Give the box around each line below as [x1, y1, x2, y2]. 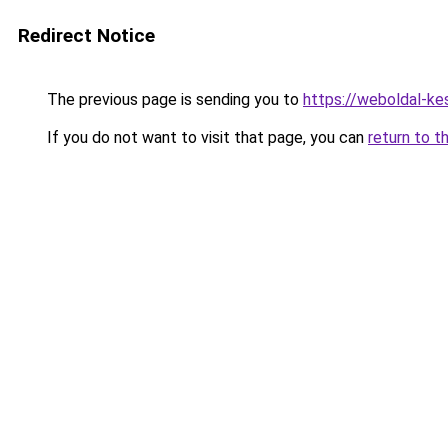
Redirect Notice [18, 24, 155, 47]
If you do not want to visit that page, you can [43, 128, 368, 147]
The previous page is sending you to [43, 90, 303, 109]
